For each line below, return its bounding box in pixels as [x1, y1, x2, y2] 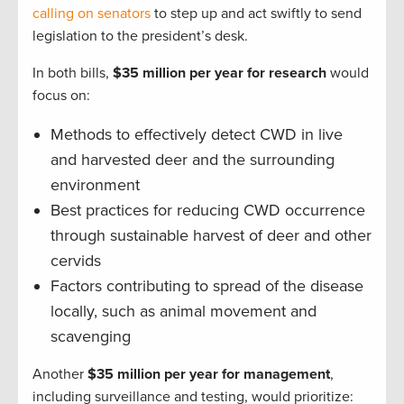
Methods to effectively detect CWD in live [50, 124, 343, 145]
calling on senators [32, 5, 151, 23]
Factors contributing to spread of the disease [50, 276, 363, 297]
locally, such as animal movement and [50, 301, 317, 322]
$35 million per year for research [113, 64, 326, 83]
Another [32, 365, 87, 384]
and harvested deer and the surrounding [50, 150, 335, 170]
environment [50, 175, 140, 196]
